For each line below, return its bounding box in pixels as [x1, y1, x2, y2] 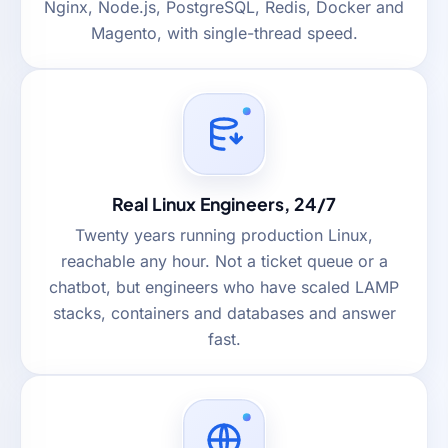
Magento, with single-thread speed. [90, 22, 358, 43]
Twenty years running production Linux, [75, 224, 373, 245]
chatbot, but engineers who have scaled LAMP [49, 276, 399, 297]
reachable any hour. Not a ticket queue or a [60, 250, 388, 271]
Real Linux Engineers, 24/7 [111, 192, 337, 215]
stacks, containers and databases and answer [52, 302, 396, 323]
